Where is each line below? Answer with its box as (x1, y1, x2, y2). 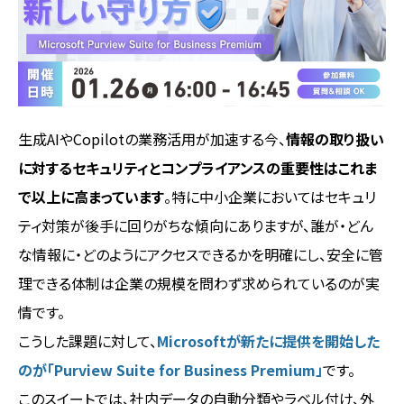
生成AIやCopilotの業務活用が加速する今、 (18, 127, 286, 150)
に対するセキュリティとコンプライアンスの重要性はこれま (18, 156, 377, 179)
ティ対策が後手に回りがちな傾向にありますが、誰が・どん (18, 214, 373, 236)
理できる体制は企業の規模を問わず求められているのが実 (18, 271, 380, 294)
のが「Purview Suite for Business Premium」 (18, 358, 323, 381)
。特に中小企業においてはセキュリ (164, 185, 376, 207)
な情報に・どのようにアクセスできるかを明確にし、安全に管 (18, 243, 383, 265)
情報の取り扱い (286, 127, 384, 150)
